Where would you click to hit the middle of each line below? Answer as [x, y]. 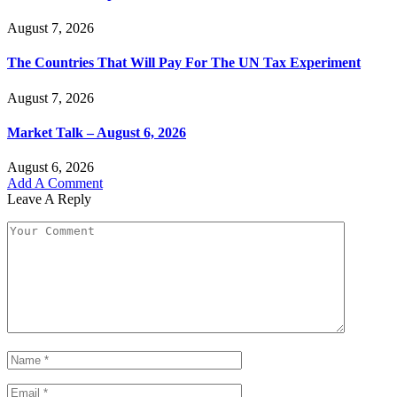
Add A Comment [55, 183]
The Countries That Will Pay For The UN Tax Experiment [184, 63]
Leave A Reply [49, 199]
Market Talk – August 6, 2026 [97, 132]
